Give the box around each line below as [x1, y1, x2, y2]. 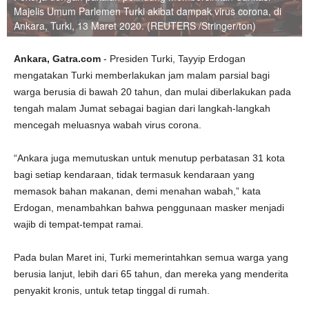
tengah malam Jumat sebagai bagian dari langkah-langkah [14, 103, 270, 114]
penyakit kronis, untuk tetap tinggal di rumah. [14, 285, 210, 296]
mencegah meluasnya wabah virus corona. [14, 119, 201, 130]
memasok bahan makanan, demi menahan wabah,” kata [14, 186, 261, 197]
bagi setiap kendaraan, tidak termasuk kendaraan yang [14, 169, 255, 180]
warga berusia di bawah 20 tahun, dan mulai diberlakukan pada [14, 86, 291, 97]
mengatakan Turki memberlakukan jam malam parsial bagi [14, 70, 270, 81]
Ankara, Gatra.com [14, 53, 103, 64]
